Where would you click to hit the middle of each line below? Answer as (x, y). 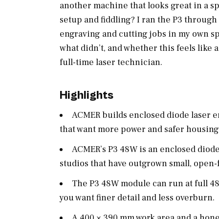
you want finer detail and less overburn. (137, 198)
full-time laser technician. (111, 62)
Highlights (87, 95)
